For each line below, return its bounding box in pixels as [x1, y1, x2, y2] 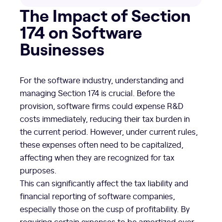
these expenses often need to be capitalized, [20, 139, 183, 150]
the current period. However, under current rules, [20, 126, 198, 137]
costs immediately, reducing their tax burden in [20, 113, 190, 124]
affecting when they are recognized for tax [20, 152, 174, 163]
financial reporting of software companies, [20, 190, 175, 202]
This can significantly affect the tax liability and [20, 177, 188, 189]
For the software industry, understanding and [20, 74, 184, 86]
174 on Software [20, 20, 142, 44]
